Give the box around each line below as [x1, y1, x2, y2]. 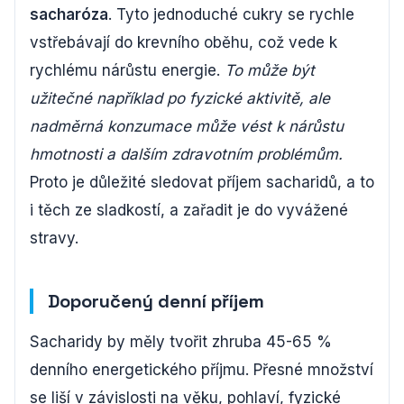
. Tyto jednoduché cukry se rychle [108, 5, 354, 24]
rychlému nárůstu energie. [30, 61, 225, 80]
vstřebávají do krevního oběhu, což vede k [30, 33, 337, 52]
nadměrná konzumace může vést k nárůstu [30, 117, 344, 136]
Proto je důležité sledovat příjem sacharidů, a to [30, 173, 374, 192]
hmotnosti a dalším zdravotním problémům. [30, 145, 343, 164]
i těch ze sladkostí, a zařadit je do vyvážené [30, 201, 348, 220]
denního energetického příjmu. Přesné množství [30, 361, 373, 380]
